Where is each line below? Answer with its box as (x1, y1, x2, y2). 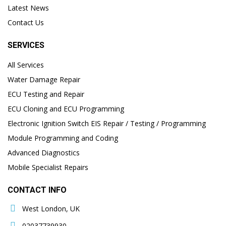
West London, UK (20, 204, 80, 214)
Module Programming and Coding (8, 133, 118, 143)
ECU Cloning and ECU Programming (8, 104, 124, 114)
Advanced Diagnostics (8, 148, 80, 158)
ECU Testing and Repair (8, 89, 84, 99)
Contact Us (8, 18, 44, 28)
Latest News (8, 3, 49, 13)
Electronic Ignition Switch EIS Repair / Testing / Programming (8, 119, 206, 129)
